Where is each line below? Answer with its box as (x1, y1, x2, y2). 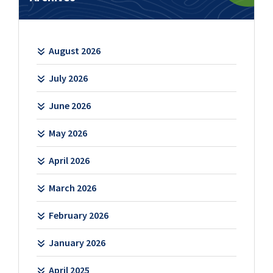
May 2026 (48, 126, 87, 139)
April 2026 (48, 154, 90, 166)
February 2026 (48, 208, 108, 221)
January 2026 (48, 236, 105, 249)
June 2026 (48, 99, 91, 112)
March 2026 (48, 181, 96, 194)
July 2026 (48, 71, 88, 84)
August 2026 (48, 44, 101, 57)
